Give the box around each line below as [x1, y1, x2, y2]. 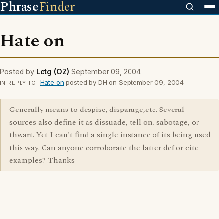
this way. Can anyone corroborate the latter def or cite [9, 142, 198, 153]
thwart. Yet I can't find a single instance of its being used [9, 129, 211, 141]
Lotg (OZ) [36, 67, 69, 76]
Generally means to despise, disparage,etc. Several [9, 104, 184, 115]
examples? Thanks [9, 154, 75, 166]
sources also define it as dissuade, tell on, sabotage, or [9, 116, 199, 128]
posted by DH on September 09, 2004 [64, 78, 184, 86]
